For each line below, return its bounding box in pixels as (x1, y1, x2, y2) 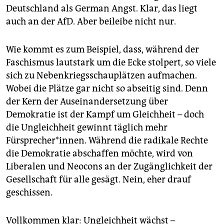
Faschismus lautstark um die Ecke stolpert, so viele (6, 56, 216, 68)
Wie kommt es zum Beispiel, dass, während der (6, 43, 199, 55)
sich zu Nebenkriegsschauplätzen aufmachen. (6, 69, 197, 81)
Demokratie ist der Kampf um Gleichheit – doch (6, 108, 204, 120)
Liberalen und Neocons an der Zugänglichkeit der (6, 160, 212, 172)
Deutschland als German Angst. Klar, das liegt (6, 2, 197, 14)
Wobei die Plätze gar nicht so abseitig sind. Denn (6, 82, 208, 94)
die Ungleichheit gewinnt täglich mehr (6, 121, 167, 133)
